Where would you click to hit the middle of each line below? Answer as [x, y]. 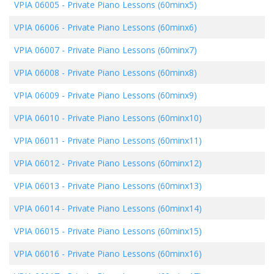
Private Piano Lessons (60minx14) [135, 208]
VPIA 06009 [37, 95]
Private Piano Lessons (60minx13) [135, 185]
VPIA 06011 [37, 140]
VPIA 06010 [37, 117]
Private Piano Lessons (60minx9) [132, 95]
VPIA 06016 [37, 253]
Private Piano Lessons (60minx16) [135, 253]
